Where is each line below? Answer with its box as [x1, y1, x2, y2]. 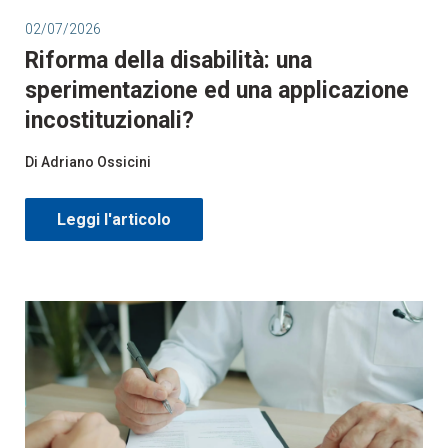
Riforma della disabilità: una [25, 46, 312, 74]
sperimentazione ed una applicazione [25, 76, 409, 104]
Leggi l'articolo [57, 209, 171, 229]
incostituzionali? [25, 106, 194, 134]
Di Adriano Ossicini [25, 153, 154, 170]
